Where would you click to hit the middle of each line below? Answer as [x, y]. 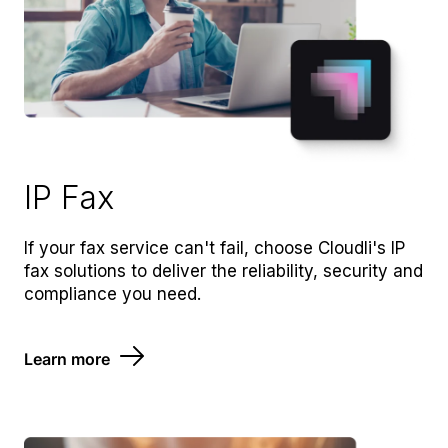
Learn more [67, 359]
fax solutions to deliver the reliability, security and [223, 270]
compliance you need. [112, 293]
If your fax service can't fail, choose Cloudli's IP [214, 247]
